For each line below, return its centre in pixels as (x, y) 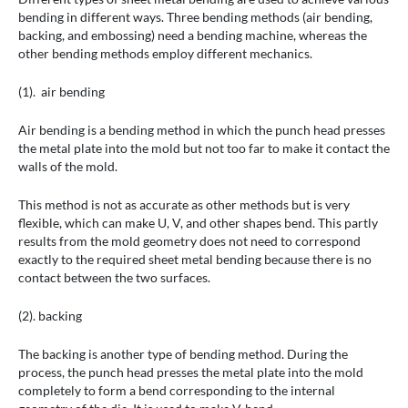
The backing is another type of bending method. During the (183, 354)
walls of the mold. (68, 167)
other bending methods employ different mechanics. (165, 54)
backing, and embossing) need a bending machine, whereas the (193, 36)
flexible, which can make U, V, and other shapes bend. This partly (198, 223)
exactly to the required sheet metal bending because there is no (195, 260)
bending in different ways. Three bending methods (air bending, (195, 17)
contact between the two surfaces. (114, 278)
